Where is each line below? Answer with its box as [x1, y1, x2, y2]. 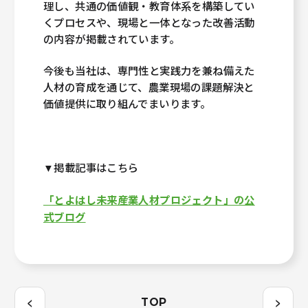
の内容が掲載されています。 [43, 30, 180, 46]
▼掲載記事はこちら [43, 159, 139, 175]
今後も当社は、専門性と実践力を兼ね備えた [43, 63, 255, 78]
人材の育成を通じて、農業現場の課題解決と [43, 79, 254, 95]
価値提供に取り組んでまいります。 [43, 96, 211, 111]
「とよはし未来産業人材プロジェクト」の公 [43, 192, 255, 208]
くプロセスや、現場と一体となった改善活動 [43, 14, 255, 30]
